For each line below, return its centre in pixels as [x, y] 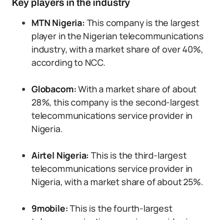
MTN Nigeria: [58, 23]
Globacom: [55, 89]
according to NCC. [69, 62]
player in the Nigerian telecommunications [118, 36]
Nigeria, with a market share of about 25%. [117, 182]
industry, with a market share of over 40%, [117, 49]
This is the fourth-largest [120, 208]
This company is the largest [142, 23]
